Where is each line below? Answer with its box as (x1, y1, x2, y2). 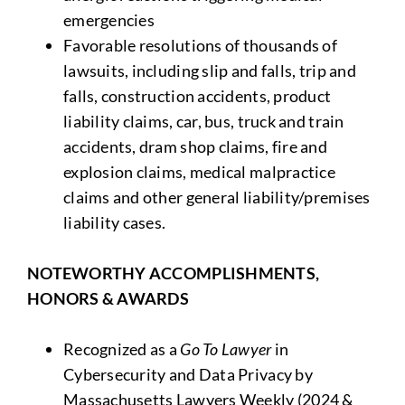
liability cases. (62, 212, 166, 232)
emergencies (62, 9, 155, 30)
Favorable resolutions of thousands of (62, 34, 337, 55)
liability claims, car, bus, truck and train (62, 110, 344, 131)
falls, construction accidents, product (62, 85, 332, 106)
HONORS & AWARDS (26, 287, 190, 308)
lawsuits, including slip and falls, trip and (62, 60, 356, 80)
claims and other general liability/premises (62, 186, 371, 207)
